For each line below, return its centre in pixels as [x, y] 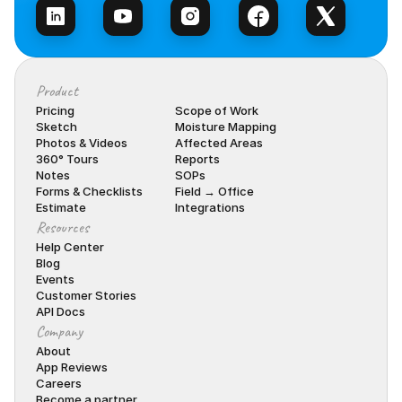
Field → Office [214, 191]
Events [55, 279]
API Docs [61, 311]
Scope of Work [217, 110]
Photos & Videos [82, 143]
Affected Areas [219, 143]
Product [57, 91]
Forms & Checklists [89, 191]
